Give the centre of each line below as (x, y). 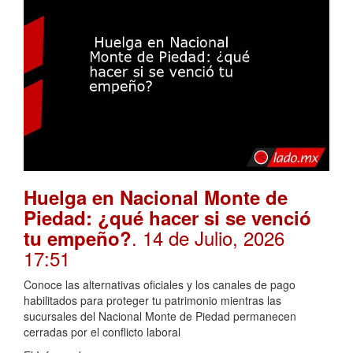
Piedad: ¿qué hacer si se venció (167, 217)
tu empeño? (78, 238)
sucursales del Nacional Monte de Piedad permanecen (160, 316)
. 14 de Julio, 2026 (208, 237)
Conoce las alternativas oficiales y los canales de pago (160, 284)
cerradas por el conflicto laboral (102, 331)
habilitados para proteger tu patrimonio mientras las (152, 300)
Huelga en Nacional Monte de (156, 197)
